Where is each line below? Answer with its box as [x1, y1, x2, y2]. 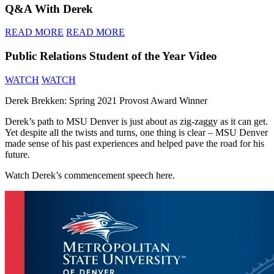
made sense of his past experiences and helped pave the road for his [5, 138, 264, 149]
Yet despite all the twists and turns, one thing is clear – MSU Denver [5, 127, 268, 138]
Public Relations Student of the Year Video [5, 49, 217, 62]
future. [5, 149, 30, 160]
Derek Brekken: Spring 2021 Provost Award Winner [5, 95, 207, 106]
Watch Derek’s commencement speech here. [5, 169, 175, 180]
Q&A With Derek [5, 2, 93, 15]
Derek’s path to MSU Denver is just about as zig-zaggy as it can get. [5, 116, 268, 127]
